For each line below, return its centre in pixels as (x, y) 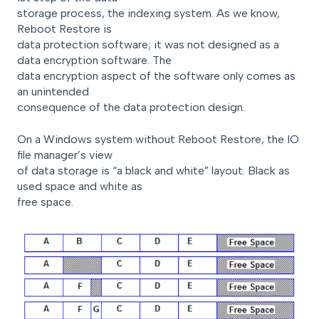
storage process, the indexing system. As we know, (148, 14)
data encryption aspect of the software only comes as (156, 76)
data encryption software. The (94, 61)
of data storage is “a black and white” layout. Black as (153, 170)
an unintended (53, 92)
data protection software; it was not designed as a (148, 45)
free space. (45, 202)
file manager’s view (65, 155)
